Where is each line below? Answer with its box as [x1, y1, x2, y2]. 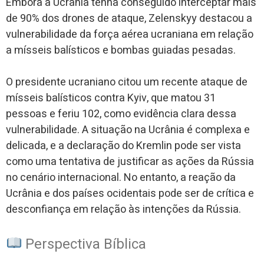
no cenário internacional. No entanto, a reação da [6, 169, 236, 186]
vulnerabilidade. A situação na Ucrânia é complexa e [6, 121, 250, 138]
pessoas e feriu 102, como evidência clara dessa [6, 105, 236, 122]
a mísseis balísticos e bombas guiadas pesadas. [6, 42, 236, 58]
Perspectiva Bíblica [22, 233, 147, 255]
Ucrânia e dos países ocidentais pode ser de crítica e [6, 185, 254, 202]
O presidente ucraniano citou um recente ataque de [6, 74, 247, 90]
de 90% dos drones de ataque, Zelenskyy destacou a [6, 10, 252, 27]
